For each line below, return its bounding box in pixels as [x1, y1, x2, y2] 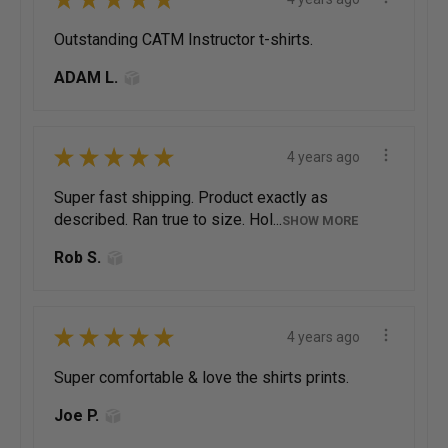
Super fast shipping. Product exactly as [54, 188, 328, 208]
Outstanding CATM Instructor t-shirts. [54, 30, 313, 50]
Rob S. [54, 248, 101, 268]
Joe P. [54, 406, 99, 426]
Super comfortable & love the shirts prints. [54, 368, 349, 388]
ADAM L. [54, 68, 118, 88]
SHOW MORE [282, 213, 358, 229]
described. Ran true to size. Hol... [54, 210, 282, 230]
